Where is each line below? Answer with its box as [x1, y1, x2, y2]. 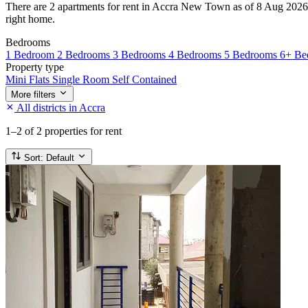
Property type [5, 60, 64, 73]
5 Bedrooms [224, 48, 280, 60]
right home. [5, 12, 55, 25]
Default [43, 152, 77, 163]
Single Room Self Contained [52, 73, 177, 85]
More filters [11, 89, 56, 100]
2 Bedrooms [57, 48, 113, 60]
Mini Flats [5, 73, 52, 85]
